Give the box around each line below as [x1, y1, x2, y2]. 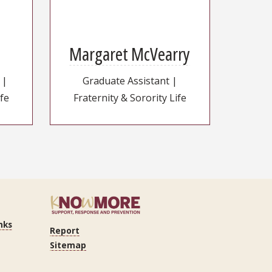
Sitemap [50, 239, 86, 251]
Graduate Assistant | [82, 74, 177, 88]
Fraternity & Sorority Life [73, 91, 186, 105]
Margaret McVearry [69, 42, 191, 66]
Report [50, 224, 80, 236]
